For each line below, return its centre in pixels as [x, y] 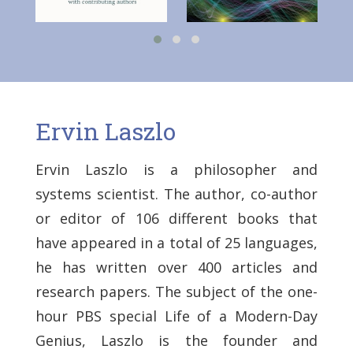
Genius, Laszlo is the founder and [176, 340]
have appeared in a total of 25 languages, [176, 242]
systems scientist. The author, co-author [176, 193]
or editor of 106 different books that [176, 218]
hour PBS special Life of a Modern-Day [176, 316]
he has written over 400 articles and [176, 267]
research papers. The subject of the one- [176, 291]
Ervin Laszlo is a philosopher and [176, 169]
